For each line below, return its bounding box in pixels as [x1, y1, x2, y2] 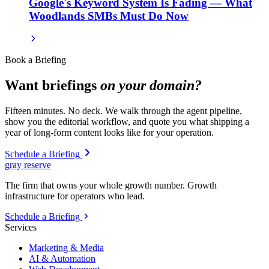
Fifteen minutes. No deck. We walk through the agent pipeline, [5, 105, 242, 116]
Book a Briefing [5, 55, 66, 65]
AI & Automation [29, 253, 95, 264]
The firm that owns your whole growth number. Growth [5, 180, 217, 190]
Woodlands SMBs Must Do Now [29, 10, 189, 23]
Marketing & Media [29, 242, 104, 253]
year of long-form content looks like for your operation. [5, 127, 214, 138]
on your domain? [100, 77, 202, 94]
